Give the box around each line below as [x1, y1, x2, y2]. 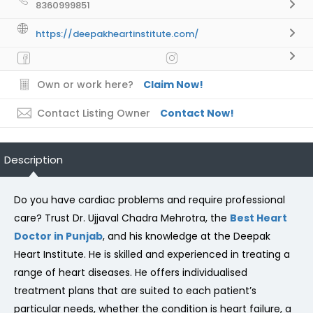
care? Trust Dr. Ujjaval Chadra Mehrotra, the [14, 210, 230, 225]
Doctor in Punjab [14, 228, 103, 243]
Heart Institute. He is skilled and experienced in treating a [14, 247, 290, 261]
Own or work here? [37, 77, 133, 92]
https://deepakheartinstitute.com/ [36, 27, 199, 41]
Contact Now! [160, 105, 234, 120]
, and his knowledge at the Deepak [103, 228, 270, 243]
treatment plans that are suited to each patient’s [14, 283, 256, 298]
